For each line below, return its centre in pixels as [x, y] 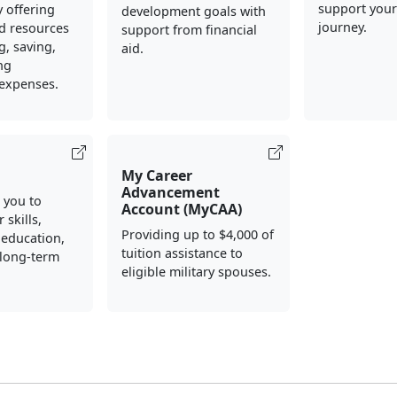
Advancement [170, 193]
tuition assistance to [182, 253]
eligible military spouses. [196, 272]
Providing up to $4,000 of [197, 235]
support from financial [189, 30]
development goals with [193, 12]
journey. [343, 27]
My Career [156, 176]
